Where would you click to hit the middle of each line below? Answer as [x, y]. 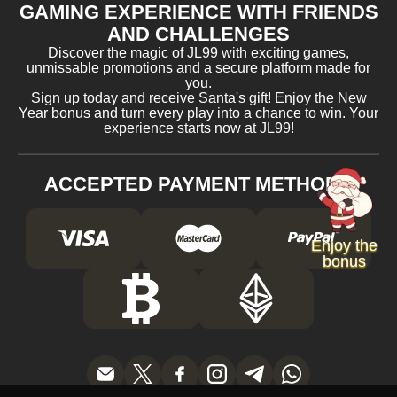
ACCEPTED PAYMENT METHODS [198, 184]
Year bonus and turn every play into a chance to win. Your [198, 113]
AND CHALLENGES [198, 35]
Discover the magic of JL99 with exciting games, [198, 53]
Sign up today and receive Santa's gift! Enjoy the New [198, 98]
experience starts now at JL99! [198, 128]
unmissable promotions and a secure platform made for [198, 68]
